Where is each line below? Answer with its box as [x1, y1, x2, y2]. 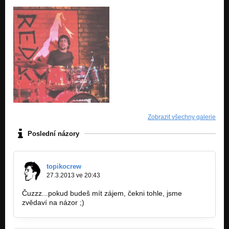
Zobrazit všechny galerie [148, 113, 216, 121]
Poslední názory [28, 129, 79, 138]
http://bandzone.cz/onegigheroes [86, 198, 193, 207]
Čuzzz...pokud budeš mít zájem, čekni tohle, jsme [22, 189, 182, 198]
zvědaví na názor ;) [22, 198, 86, 207]
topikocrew [47, 163, 81, 171]
